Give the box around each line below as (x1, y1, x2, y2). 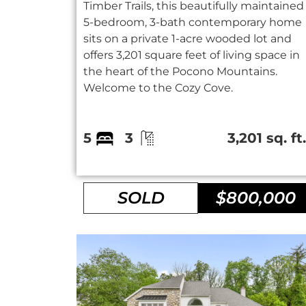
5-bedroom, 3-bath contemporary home (83, 16, 302, 29)
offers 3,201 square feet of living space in (83, 48, 300, 62)
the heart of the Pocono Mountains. (83, 65, 277, 79)
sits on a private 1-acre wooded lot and (83, 32, 292, 46)
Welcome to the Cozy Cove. (83, 81, 233, 95)
